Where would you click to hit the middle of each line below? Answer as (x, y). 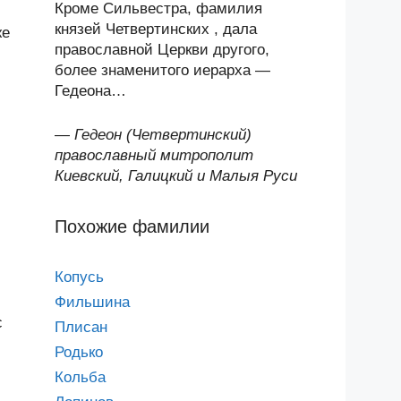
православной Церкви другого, (162, 50)
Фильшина (92, 302)
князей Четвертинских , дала (156, 29)
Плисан (81, 327)
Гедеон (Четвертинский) (163, 134)
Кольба (80, 377)
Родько (79, 352)
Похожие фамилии (132, 226)
